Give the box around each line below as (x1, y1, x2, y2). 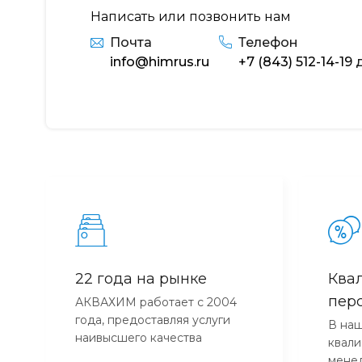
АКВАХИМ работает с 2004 (75, 294, 237, 309)
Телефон (238, 34, 298, 50)
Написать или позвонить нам (90, 8, 291, 24)
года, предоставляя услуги (75, 312, 230, 327)
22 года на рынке (75, 269, 207, 288)
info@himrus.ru (110, 53, 209, 69)
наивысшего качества (75, 330, 202, 345)
